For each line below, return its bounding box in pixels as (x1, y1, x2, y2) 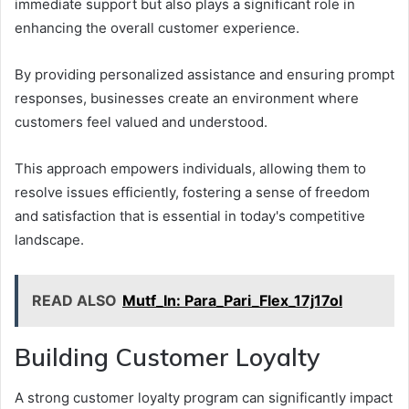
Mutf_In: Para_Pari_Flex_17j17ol (122, 290, 342, 309)
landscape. (15, 230, 84, 248)
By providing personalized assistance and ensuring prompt (15, 65, 394, 83)
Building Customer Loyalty (15, 341, 320, 372)
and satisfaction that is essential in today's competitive (15, 206, 365, 225)
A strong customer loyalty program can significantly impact (15, 389, 393, 407)
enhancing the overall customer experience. (15, 18, 299, 37)
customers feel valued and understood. (15, 112, 267, 131)
